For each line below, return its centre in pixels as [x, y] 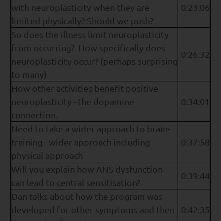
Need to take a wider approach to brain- [91, 129]
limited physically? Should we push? [82, 21]
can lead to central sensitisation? [76, 183]
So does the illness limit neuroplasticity [90, 35]
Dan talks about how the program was [87, 196]
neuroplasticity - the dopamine [73, 102]
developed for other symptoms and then [93, 210]
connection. [35, 115]
